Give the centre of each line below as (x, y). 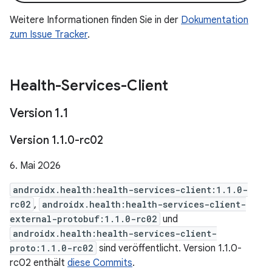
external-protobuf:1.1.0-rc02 (83, 219)
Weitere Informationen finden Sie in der (95, 20)
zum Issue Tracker (49, 35)
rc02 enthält (39, 263)
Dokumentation (215, 20)
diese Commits (100, 263)
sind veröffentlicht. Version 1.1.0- (169, 248)
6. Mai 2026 (35, 166)
